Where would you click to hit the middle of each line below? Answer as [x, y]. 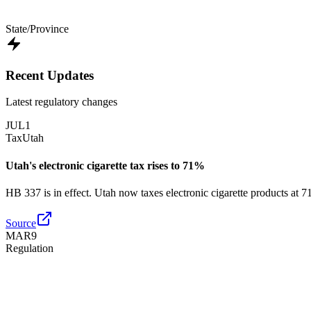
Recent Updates [50, 75]
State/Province [37, 28]
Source [21, 223]
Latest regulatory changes [61, 102]
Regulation [30, 248]
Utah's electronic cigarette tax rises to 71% [105, 165]
